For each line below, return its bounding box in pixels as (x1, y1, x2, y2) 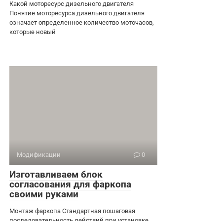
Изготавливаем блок (9, 168, 103, 180)
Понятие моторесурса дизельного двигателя (9, 9, 145, 17)
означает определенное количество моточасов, (9, 18, 154, 26)
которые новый (9, 28, 56, 36)
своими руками (9, 188, 78, 200)
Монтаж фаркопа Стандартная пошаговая (9, 207, 135, 215)
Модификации (17, 150, 61, 158)
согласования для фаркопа (9, 178, 131, 190)
